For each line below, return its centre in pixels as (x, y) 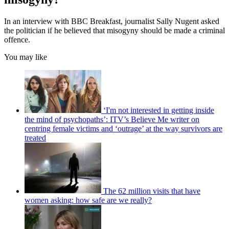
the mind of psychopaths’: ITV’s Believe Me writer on (112, 119)
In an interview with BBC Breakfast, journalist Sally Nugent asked (112, 21)
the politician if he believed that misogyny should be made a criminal (114, 30)
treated (35, 138)
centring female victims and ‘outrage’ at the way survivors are (123, 128)
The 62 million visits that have (152, 191)
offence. (18, 39)
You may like (26, 57)
